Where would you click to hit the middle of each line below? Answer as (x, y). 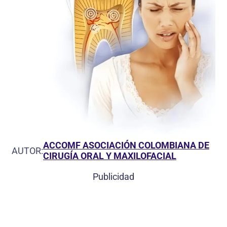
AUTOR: (27, 150)
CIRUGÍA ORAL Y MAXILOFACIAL (110, 156)
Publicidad (113, 177)
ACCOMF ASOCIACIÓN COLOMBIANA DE (126, 145)
